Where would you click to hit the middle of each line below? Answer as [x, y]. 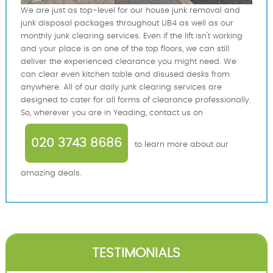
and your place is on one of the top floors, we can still [125, 49]
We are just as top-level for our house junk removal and [130, 10]
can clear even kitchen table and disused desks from [125, 74]
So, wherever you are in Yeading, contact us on [112, 113]
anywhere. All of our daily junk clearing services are [121, 87]
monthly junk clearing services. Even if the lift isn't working [131, 36]
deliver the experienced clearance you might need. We [128, 62]
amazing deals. [51, 173]
